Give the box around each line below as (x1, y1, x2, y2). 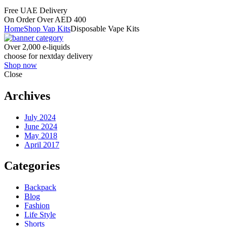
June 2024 (24, 122, 57, 131)
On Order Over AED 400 (4, 15, 86, 24)
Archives (4, 89, 50, 102)
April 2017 (24, 140, 59, 149)
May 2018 (24, 131, 57, 140)
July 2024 (24, 112, 56, 122)
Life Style (24, 210, 56, 219)
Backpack (24, 183, 56, 192)
